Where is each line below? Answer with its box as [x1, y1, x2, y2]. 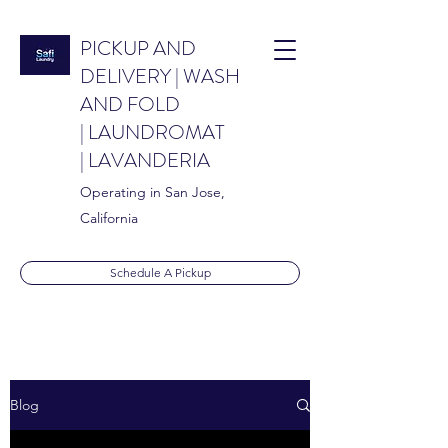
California [80, 209, 138, 227]
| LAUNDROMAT [80, 118, 224, 147]
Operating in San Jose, [80, 183, 225, 201]
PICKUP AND [80, 34, 196, 63]
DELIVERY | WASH [80, 62, 240, 91]
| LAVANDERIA [80, 146, 210, 175]
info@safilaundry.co [98, 389, 217, 407]
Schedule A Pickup [109, 265, 211, 280]
